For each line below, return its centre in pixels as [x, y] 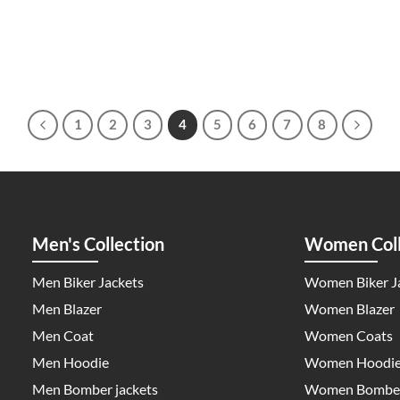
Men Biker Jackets [87, 282]
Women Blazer [349, 309]
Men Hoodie [70, 362]
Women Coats [348, 336]
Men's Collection [98, 243]
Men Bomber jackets [95, 388]
